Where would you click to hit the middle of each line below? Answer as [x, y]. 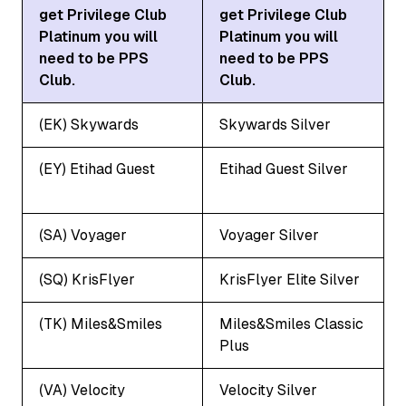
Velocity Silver [268, 390]
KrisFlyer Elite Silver [290, 279]
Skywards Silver [275, 124]
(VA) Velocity [82, 390]
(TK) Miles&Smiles [101, 324]
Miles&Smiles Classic [291, 324]
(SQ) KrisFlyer [87, 279]
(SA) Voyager [83, 235]
